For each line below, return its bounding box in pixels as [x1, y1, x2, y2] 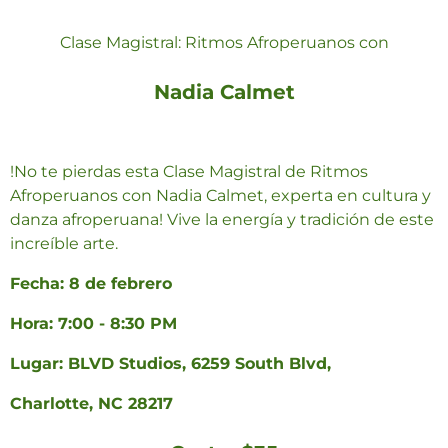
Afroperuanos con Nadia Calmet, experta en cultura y [10, 186, 431, 206]
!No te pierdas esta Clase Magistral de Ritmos [10, 162, 368, 182]
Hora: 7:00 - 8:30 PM [10, 314, 177, 334]
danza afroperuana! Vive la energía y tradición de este [10, 210, 434, 230]
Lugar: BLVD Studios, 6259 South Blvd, [10, 354, 331, 374]
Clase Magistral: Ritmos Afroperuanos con [59, 33, 389, 53]
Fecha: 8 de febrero [10, 274, 172, 294]
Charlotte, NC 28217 [10, 394, 173, 414]
